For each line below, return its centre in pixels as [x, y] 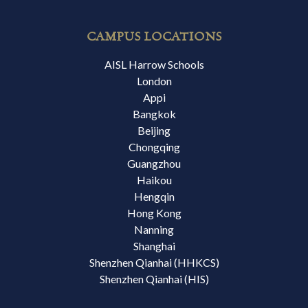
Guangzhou [154, 163]
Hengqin [154, 196]
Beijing [154, 130]
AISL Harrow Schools [154, 64]
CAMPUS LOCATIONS [154, 36]
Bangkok [154, 113]
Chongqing [154, 146]
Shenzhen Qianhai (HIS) [154, 278]
